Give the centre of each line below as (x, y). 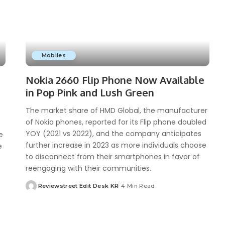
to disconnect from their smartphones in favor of (113, 156)
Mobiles (54, 55)
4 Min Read (138, 186)
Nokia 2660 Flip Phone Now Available (115, 80)
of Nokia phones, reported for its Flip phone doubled (116, 122)
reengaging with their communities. (88, 168)
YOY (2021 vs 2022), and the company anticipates (113, 133)
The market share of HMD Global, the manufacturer (116, 110)
